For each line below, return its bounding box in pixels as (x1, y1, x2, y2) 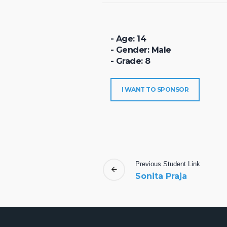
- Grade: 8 (110, 56, 150, 66)
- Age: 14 (110, 33, 146, 44)
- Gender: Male (110, 45, 171, 55)
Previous (135, 160, 161, 168)
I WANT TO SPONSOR (121, 85, 189, 93)
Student (161, 160, 188, 168)
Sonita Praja (135, 171, 187, 181)
